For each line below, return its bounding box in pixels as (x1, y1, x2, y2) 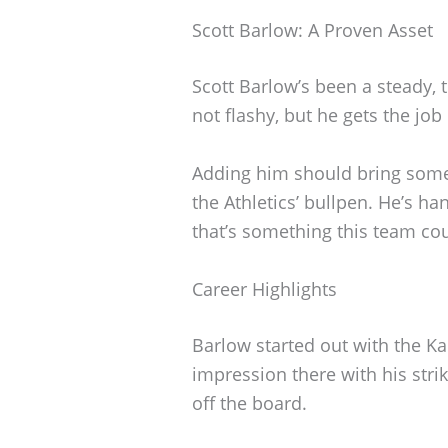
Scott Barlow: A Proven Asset (192, 18, 433, 43)
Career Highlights (192, 276, 337, 301)
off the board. (192, 390, 307, 415)
